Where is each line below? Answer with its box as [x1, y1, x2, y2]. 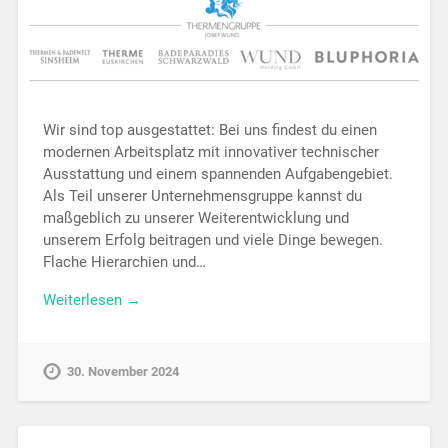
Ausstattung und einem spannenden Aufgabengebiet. [42, 164, 393, 183]
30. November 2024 [66, 364, 179, 380]
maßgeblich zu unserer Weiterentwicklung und [42, 208, 349, 227]
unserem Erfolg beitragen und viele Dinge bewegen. [42, 230, 383, 249]
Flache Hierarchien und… [42, 252, 206, 271]
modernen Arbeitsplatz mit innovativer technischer [42, 142, 379, 161]
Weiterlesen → [42, 291, 141, 310]
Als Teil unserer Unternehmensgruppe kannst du [42, 186, 362, 205]
